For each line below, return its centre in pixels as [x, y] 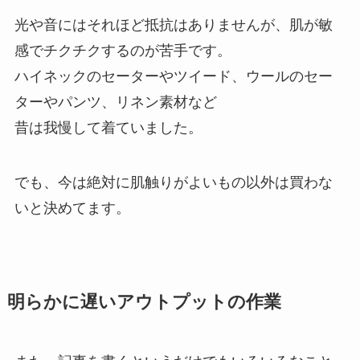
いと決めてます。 [72, 208]
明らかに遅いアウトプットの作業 [144, 302]
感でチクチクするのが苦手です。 [123, 50]
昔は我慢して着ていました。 [108, 127]
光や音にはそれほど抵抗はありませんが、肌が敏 [173, 25]
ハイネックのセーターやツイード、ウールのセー [173, 76]
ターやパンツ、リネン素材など [115, 102]
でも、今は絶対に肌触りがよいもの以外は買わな [173, 182]
